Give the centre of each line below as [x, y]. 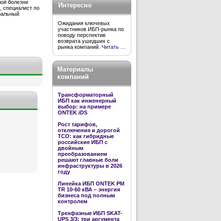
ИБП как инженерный [87, 101]
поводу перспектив [82, 35]
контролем [73, 201]
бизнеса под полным [86, 195]
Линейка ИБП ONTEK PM [91, 184]
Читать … [114, 47]
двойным [71, 148]
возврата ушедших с [84, 41]
